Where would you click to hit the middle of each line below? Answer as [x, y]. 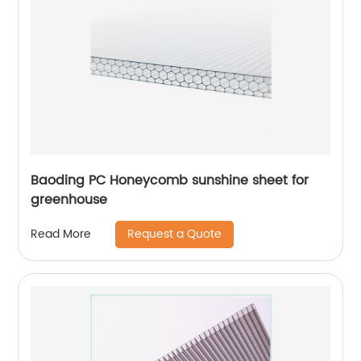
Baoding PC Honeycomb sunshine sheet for [170, 180]
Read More [61, 234]
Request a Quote [175, 234]
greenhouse [69, 199]
